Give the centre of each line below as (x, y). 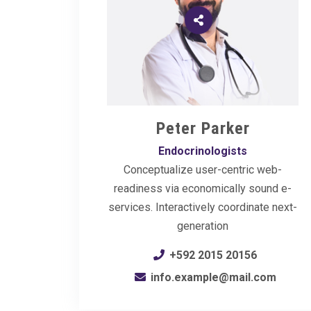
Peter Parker (203, 128)
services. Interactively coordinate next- (203, 207)
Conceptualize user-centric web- (203, 169)
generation (203, 226)
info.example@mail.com (213, 277)
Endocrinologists (203, 151)
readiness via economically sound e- (203, 188)
